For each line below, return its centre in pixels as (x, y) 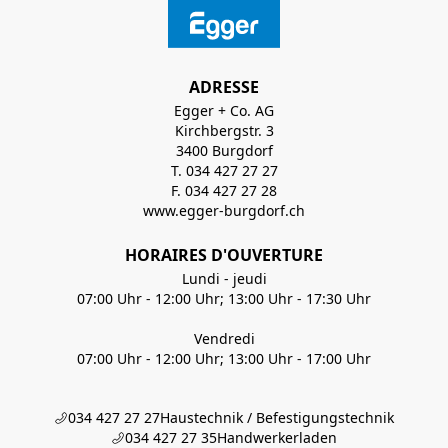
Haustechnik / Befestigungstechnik (277, 417)
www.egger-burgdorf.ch (224, 210)
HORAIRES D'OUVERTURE (224, 255)
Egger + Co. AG (224, 110)
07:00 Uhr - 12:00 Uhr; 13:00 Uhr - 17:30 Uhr (224, 298)
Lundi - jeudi (224, 278)
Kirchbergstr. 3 (224, 130)
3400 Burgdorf (224, 150)
